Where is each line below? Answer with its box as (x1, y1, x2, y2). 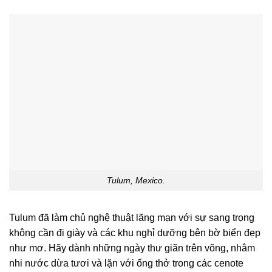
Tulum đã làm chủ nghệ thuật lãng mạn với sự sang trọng (9, 212, 254, 223)
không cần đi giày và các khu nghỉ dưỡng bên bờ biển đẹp (9, 228, 260, 239)
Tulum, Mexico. (107, 175, 165, 185)
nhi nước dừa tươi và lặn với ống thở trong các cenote (9, 258, 243, 269)
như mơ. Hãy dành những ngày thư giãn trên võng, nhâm (9, 243, 255, 254)
